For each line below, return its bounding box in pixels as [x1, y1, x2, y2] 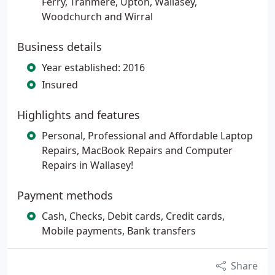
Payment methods [17, 188, 113, 203]
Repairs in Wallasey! [42, 158, 133, 172]
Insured [42, 78, 78, 91]
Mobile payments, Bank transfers [42, 224, 196, 238]
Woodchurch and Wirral [42, 10, 153, 23]
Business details [17, 39, 102, 54]
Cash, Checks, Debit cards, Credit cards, [42, 209, 225, 223]
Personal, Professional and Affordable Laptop [42, 129, 253, 142]
